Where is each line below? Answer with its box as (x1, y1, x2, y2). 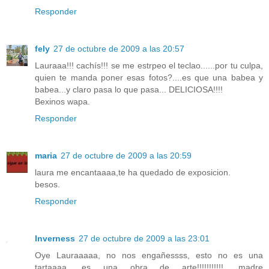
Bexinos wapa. (35, 96, 90, 106)
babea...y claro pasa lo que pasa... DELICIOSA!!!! (35, 84, 223, 94)
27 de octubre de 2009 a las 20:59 (61, 150, 192, 160)
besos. (35, 179, 60, 189)
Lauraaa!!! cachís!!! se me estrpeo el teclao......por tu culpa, (35, 60, 263, 70)
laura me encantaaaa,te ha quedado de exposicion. (35, 167, 231, 177)
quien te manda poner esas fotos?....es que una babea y (35, 72, 263, 82)
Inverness (35, 233, 75, 243)
